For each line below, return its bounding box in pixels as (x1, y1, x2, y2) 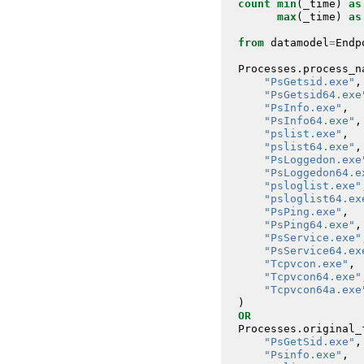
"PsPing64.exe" (263, 218, 355, 231)
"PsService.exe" (263, 231, 362, 244)
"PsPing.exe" (263, 205, 342, 218)
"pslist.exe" (263, 127, 342, 140)
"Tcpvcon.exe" (263, 257, 349, 270)
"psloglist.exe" (263, 179, 362, 192)
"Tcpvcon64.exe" (263, 270, 362, 283)
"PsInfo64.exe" (263, 114, 355, 127)
